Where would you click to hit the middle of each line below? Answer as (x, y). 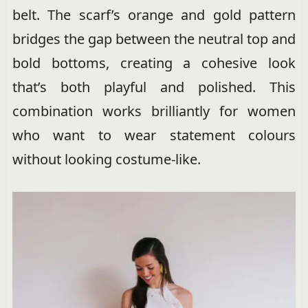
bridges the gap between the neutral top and (154, 39)
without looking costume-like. (106, 159)
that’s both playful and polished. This (154, 87)
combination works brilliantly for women (154, 111)
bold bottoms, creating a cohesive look (154, 63)
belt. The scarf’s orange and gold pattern (154, 15)
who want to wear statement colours (154, 135)
